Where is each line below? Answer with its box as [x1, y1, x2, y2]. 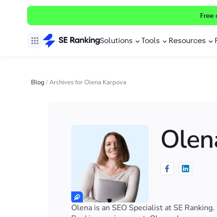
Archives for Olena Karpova [49, 78, 126, 87]
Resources [169, 35, 206, 46]
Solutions [100, 35, 133, 46]
